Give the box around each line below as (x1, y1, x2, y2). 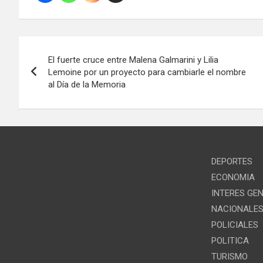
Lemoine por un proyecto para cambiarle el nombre (48, 66, 246, 77)
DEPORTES (211, 156, 252, 167)
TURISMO (211, 251, 248, 262)
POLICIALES (211, 219, 258, 230)
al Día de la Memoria (48, 79, 126, 90)
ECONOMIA (211, 171, 255, 183)
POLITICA (211, 235, 249, 246)
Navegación (18, 36, 117, 59)
